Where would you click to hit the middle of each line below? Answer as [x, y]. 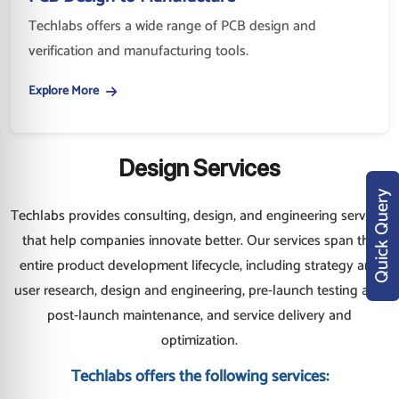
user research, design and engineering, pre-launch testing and [199, 291]
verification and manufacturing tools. [138, 52]
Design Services [199, 168]
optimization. [199, 341]
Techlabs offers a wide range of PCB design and [172, 27]
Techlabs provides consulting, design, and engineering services [199, 216]
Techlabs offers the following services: [199, 377]
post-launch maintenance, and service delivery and [199, 316]
